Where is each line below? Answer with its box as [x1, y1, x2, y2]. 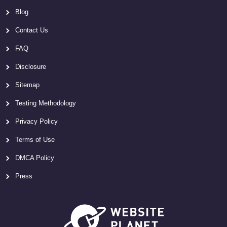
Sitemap [15, 81, 40, 89]
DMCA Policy [15, 154, 54, 162]
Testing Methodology [15, 99, 76, 107]
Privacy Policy [15, 118, 58, 126]
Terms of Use [15, 136, 55, 144]
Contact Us [15, 26, 48, 34]
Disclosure [15, 63, 46, 71]
